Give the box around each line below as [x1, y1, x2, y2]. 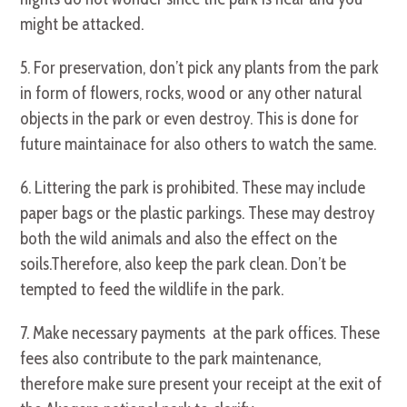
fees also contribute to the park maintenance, [20, 348, 322, 370]
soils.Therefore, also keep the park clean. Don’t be [20, 253, 347, 275]
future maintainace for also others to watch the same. [20, 134, 377, 155]
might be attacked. [20, 14, 144, 35]
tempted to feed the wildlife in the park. [20, 279, 284, 301]
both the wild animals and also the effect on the [20, 228, 338, 250]
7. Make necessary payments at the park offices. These [20, 323, 381, 344]
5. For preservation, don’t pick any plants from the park [20, 57, 380, 79]
